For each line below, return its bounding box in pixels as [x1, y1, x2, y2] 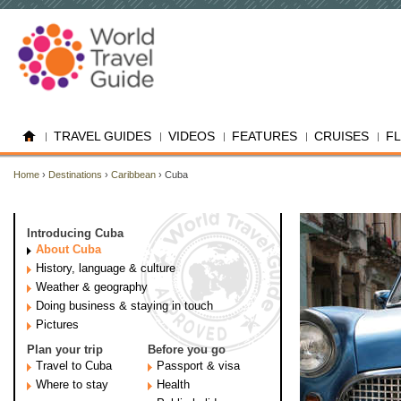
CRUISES [314, 129, 369, 143]
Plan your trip [27, 343, 103, 356]
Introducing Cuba [27, 226, 124, 240]
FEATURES [232, 129, 297, 143]
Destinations [48, 169, 102, 180]
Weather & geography [36, 280, 148, 294]
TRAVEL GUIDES [54, 129, 151, 143]
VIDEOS [168, 129, 215, 143]
